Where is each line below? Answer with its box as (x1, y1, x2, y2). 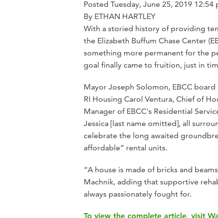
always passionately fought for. (84, 189, 192, 199)
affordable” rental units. (84, 143, 167, 152)
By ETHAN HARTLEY (84, 11, 156, 21)
